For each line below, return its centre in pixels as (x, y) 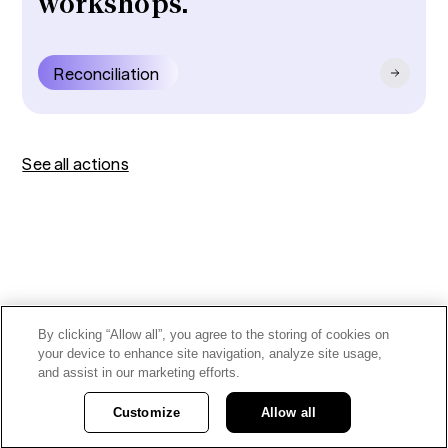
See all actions (75, 164)
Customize (146, 412)
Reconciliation (107, 74)
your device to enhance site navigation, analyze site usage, (210, 353)
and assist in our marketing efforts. (139, 372)
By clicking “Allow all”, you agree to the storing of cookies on (214, 334)
